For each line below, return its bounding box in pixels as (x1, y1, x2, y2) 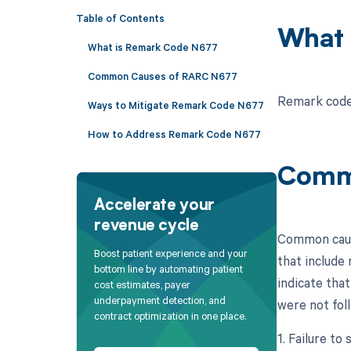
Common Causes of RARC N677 (87, 68, 237, 83)
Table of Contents (75, 10, 165, 25)
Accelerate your (94, 197, 215, 214)
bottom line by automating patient (94, 262, 244, 277)
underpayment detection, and (94, 293, 226, 308)
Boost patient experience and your (94, 246, 248, 261)
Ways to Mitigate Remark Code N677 (87, 97, 264, 112)
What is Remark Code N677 (87, 39, 218, 54)
